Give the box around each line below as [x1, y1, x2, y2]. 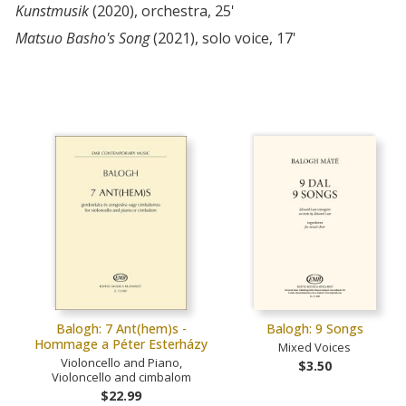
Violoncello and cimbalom [51, 369, 191, 386]
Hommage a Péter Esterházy [34, 335, 208, 353]
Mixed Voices [278, 339, 352, 356]
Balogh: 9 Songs [266, 320, 363, 338]
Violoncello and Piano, [60, 354, 182, 372]
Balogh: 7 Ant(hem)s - [55, 320, 187, 338]
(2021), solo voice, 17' [150, 27, 296, 48]
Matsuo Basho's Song [15, 27, 150, 48]
